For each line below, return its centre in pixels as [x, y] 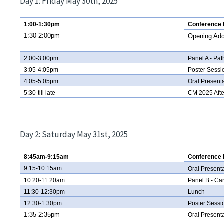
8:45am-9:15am [47, 157]
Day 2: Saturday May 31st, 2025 [74, 134]
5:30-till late [40, 93]
